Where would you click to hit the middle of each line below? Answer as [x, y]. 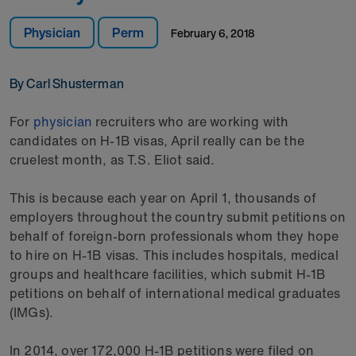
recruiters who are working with [191, 122]
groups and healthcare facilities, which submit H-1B [168, 274]
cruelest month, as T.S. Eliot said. [112, 160]
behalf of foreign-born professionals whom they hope [174, 236]
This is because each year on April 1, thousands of [163, 198]
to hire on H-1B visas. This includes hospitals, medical [174, 255]
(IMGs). [32, 312]
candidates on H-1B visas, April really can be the [157, 141]
